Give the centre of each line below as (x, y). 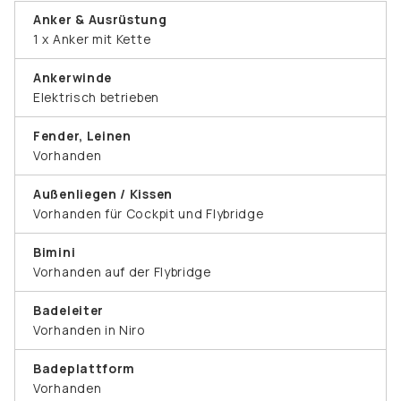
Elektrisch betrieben (96, 97)
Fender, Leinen (82, 135)
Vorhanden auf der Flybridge (122, 271)
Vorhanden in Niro (90, 329)
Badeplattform (85, 368)
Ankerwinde (73, 77)
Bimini (55, 252)
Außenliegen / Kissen (103, 193)
